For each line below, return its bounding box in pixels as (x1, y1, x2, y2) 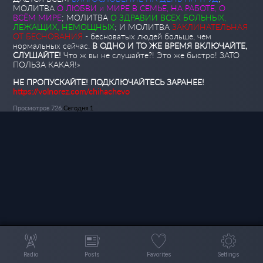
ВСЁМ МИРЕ (13, 12, 62, 22)
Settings (218, 251, 240, 258)
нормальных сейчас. (13, 40, 93, 50)
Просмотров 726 (13, 103, 62, 112)
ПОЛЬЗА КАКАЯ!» (13, 59, 81, 69)
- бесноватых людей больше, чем (83, 31, 212, 41)
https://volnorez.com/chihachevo (13, 86, 130, 96)
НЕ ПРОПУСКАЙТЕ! (13, 76, 89, 87)
